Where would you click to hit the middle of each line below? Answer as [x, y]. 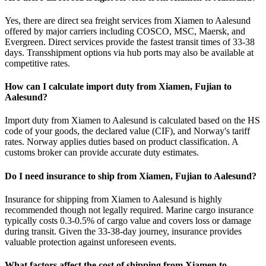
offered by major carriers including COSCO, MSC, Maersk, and [125, 31]
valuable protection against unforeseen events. [91, 242]
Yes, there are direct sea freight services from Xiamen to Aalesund [128, 20]
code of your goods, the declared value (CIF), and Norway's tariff [127, 131]
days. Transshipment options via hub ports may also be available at [129, 52]
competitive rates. [37, 63]
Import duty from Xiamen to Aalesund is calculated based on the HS [132, 121]
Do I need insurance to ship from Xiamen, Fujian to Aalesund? [131, 176]
